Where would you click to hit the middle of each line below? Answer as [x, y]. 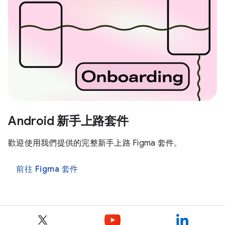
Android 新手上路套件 [68, 121]
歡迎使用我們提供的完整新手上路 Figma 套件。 [95, 143]
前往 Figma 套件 [47, 169]
